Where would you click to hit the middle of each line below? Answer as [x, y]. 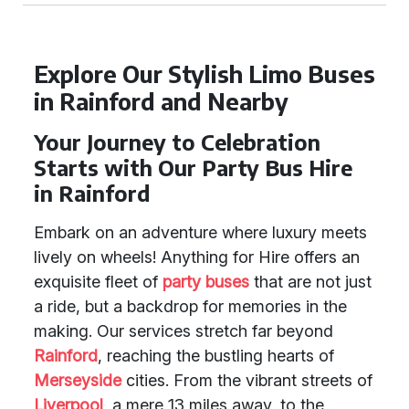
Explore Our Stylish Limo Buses [204, 74]
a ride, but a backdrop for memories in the [190, 306]
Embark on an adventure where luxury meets [200, 232]
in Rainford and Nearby [161, 101]
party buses [206, 282]
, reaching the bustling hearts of [216, 356]
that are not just [310, 282]
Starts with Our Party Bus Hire [193, 168]
